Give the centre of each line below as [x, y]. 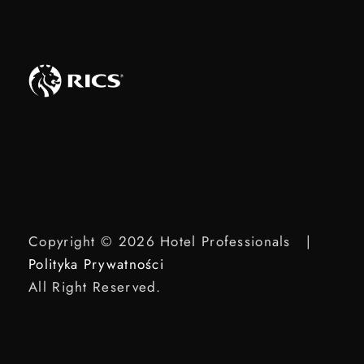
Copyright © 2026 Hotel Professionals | [175, 241]
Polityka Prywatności [97, 264]
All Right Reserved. [95, 287]
